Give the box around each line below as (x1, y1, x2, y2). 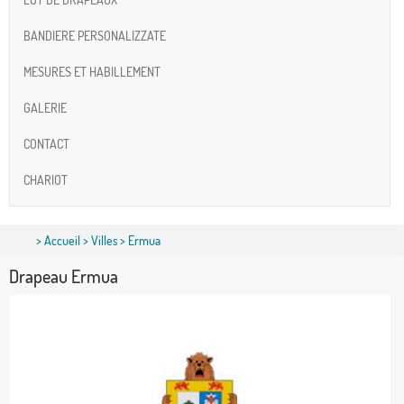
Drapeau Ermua (9, 263, 118, 288)
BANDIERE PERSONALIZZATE (23, 28, 166, 44)
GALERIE (23, 100, 67, 116)
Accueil (44, 232, 80, 248)
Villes (91, 232, 117, 248)
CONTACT (23, 136, 69, 152)
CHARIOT (23, 172, 68, 188)
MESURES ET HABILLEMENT (23, 64, 161, 80)
